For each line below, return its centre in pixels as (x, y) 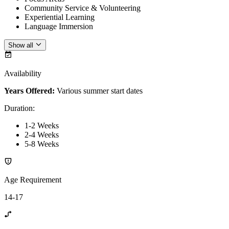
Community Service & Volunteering (83, 8)
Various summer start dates (100, 91)
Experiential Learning (60, 17)
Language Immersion (59, 26)
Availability (23, 74)
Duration (18, 108)
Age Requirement (33, 180)
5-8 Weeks (42, 144)
